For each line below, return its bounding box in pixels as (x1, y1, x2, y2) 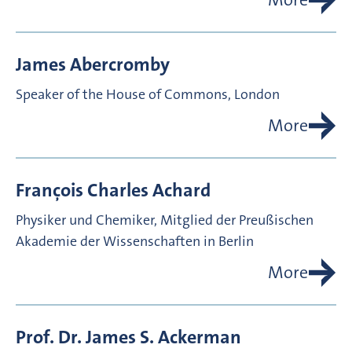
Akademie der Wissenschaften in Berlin (16, 232, 254, 251)
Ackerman (158, 324, 241, 350)
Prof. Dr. (16, 324, 82, 350)
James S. (86, 324, 154, 350)
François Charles (16, 178, 148, 203)
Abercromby (70, 52, 170, 78)
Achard (152, 178, 211, 203)
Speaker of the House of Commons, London (16, 85, 280, 104)
